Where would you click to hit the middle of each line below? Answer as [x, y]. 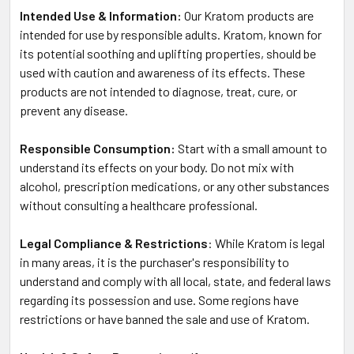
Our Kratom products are [248, 16]
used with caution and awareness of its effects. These [162, 73]
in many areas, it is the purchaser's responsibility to [154, 262]
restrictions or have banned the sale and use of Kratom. [165, 319]
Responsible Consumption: [98, 149]
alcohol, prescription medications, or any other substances [175, 186]
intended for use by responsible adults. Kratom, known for [171, 35]
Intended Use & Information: [101, 16]
